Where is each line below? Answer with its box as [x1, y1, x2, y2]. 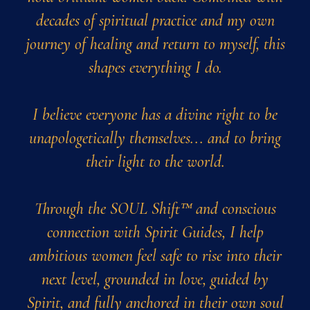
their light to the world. [85, 151, 225, 172]
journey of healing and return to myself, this [25, 33, 285, 54]
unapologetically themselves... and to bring [29, 127, 281, 148]
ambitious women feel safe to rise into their [28, 245, 282, 266]
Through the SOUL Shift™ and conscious [34, 198, 276, 219]
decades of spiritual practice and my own [35, 10, 275, 30]
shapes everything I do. [88, 57, 222, 77]
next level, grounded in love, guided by [42, 268, 268, 289]
